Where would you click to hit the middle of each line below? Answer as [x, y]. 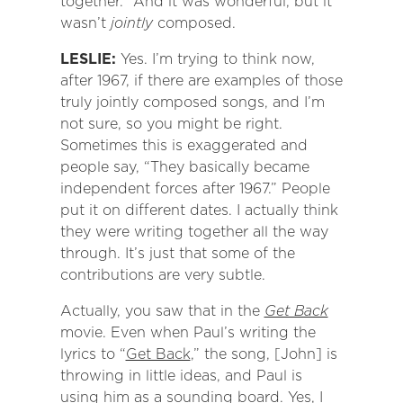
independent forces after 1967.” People [195, 189]
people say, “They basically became [184, 167]
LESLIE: [90, 59]
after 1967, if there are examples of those [201, 81]
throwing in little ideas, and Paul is [181, 376]
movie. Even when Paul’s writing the [188, 333]
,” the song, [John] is [264, 354]
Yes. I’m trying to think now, [217, 59]
